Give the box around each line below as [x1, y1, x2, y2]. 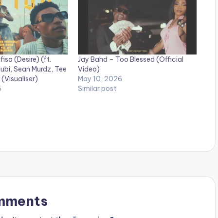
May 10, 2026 [78, 74, 123, 83]
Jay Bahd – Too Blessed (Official [78, 54, 184, 64]
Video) [78, 64, 100, 73]
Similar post [78, 84, 117, 93]
